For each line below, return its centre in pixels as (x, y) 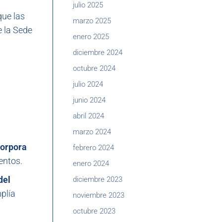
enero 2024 (91, 164)
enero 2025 (91, 37)
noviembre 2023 (99, 195)
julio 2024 (88, 84)
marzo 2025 (92, 21)
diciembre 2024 (98, 53)
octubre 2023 (94, 211)
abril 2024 (88, 116)
